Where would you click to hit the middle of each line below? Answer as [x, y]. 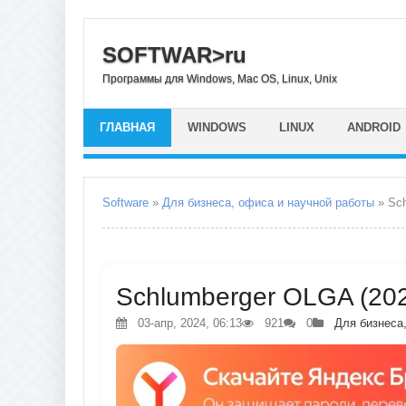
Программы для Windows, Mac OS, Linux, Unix [220, 78]
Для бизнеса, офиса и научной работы [268, 203]
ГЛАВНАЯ [127, 127]
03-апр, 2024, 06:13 [188, 323]
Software [126, 203]
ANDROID [374, 127]
